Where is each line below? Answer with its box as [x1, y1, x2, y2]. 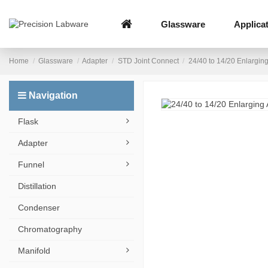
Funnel [18, 160, 44, 169]
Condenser [18, 203, 60, 212]
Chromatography [18, 224, 82, 234]
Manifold [18, 246, 50, 255]
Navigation [29, 90, 78, 100]
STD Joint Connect [117, 57, 179, 65]
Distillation [18, 181, 56, 191]
